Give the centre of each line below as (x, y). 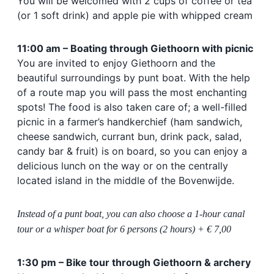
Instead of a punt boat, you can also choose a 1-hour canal (131, 214)
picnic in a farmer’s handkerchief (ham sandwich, (130, 122)
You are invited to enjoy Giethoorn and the (116, 63)
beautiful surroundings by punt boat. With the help (134, 78)
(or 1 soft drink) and (65, 16)
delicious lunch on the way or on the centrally (123, 166)
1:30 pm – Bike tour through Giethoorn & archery (134, 263)
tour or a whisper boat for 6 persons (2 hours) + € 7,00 (124, 229)
